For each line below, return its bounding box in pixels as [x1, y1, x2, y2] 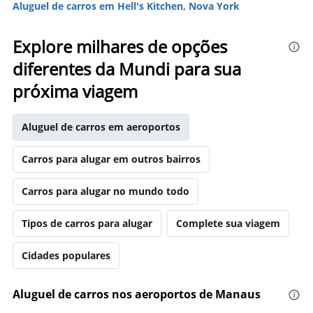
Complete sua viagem [176, 217, 280, 230]
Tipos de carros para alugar [22, 217, 152, 230]
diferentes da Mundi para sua [13, 57, 241, 80]
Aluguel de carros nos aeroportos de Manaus [13, 286, 261, 302]
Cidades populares [22, 249, 110, 262]
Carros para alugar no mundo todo [22, 184, 189, 198]
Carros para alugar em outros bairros [22, 152, 201, 166]
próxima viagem [13, 80, 138, 103]
